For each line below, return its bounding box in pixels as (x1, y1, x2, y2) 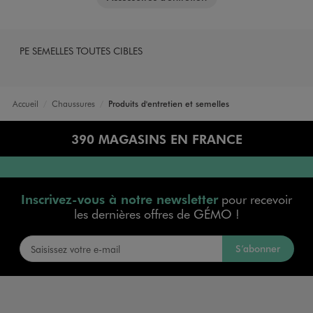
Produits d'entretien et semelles (108, 97, 229, 109)
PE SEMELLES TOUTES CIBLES (19, 43, 143, 57)
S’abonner (235, 241, 281, 255)
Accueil (12, 97, 38, 109)
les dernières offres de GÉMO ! (73, 205, 240, 222)
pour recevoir (218, 190, 292, 208)
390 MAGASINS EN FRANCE (71, 130, 242, 147)
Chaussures (51, 97, 95, 109)
